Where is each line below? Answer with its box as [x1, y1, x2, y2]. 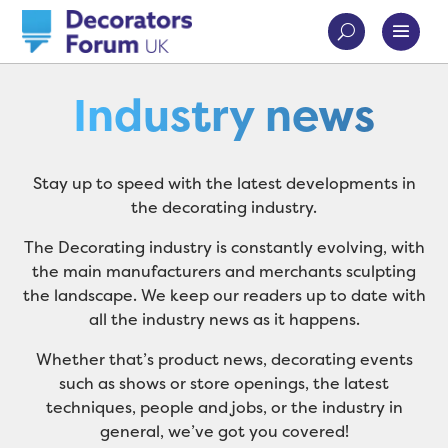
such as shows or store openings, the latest [59, 371, 389, 394]
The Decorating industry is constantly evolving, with [23, 235, 425, 258]
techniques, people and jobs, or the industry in [45, 395, 403, 418]
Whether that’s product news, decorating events [35, 347, 413, 370]
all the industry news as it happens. [88, 307, 360, 330]
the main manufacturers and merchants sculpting [32, 259, 416, 282]
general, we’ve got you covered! [99, 419, 349, 442]
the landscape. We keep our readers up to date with [22, 283, 426, 306]
